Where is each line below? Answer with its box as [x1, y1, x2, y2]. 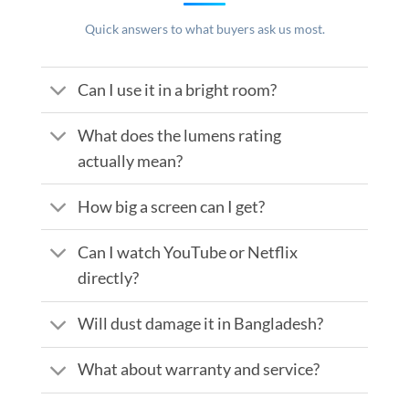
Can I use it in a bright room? [78, 79, 278, 100]
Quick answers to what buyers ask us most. [84, 21, 325, 37]
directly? [78, 268, 140, 288]
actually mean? [78, 151, 184, 171]
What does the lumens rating [78, 125, 282, 145]
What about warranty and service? [78, 360, 320, 380]
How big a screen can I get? [78, 196, 266, 216]
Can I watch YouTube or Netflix [78, 243, 299, 263]
